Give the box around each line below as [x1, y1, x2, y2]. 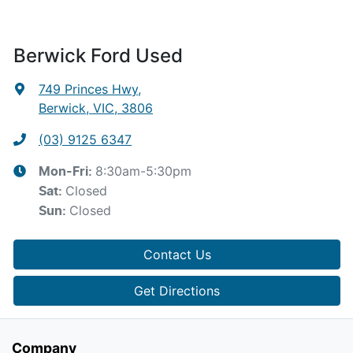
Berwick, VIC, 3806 [39, 99, 153, 116]
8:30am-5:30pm [95, 162, 191, 179]
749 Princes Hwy [39, 80, 138, 97]
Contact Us [143, 246, 211, 262]
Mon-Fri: [39, 165, 95, 178]
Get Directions [134, 282, 220, 299]
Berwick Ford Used [13, 43, 183, 67]
